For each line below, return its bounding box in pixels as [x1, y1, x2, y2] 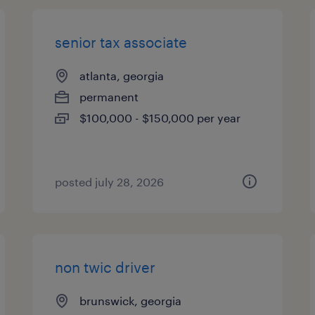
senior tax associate [55, 34, 188, 51]
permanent [79, 90, 139, 103]
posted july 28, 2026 [55, 175, 165, 188]
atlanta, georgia [79, 69, 165, 82]
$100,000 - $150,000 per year [79, 111, 241, 124]
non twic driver [55, 259, 156, 276]
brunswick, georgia [79, 294, 182, 307]
